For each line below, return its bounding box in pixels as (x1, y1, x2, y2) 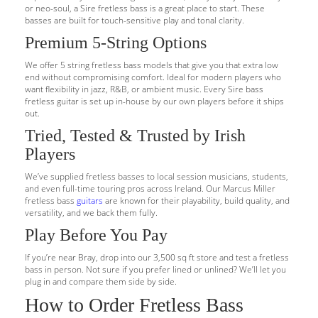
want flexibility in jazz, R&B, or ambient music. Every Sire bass (25, 83, 263, 95)
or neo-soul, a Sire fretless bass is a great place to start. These (25, 2, 265, 14)
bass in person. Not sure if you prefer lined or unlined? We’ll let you (25, 263, 286, 275)
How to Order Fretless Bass (25, 294, 243, 316)
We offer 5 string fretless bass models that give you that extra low (25, 59, 278, 71)
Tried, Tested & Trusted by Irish (25, 126, 246, 145)
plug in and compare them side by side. (25, 275, 177, 287)
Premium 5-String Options (25, 33, 207, 52)
